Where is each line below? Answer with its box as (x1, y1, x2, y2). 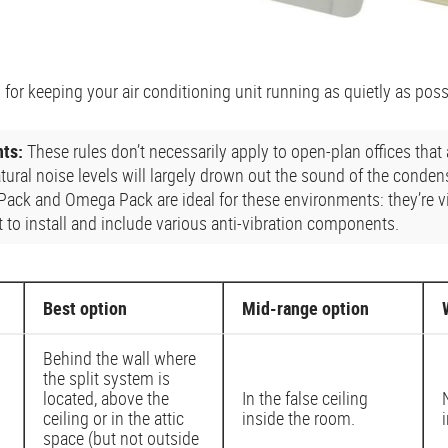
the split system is (43, 365, 170, 390)
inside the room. (242, 405, 355, 430)
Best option (43, 295, 127, 320)
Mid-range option (242, 295, 369, 320)
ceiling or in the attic (43, 405, 184, 430)
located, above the (43, 385, 169, 410)
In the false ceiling (242, 385, 368, 410)
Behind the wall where (43, 345, 196, 370)
